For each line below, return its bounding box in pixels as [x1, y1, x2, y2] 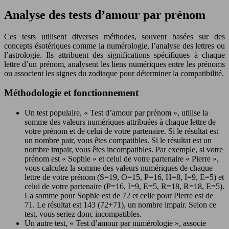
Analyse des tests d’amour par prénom [4, 8, 205, 21]
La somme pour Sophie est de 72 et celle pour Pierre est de [25, 191, 213, 200]
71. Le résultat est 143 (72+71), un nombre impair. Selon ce [25, 200, 216, 210]
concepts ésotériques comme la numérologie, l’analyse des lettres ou [4, 41, 225, 50]
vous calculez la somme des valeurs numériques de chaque [25, 164, 213, 173]
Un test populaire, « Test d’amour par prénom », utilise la [25, 108, 208, 118]
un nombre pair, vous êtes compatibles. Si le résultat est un [25, 136, 212, 145]
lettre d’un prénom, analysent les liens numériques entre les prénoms [4, 59, 225, 68]
